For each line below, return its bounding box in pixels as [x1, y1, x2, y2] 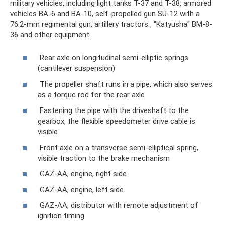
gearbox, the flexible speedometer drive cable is [38, 117, 195, 126]
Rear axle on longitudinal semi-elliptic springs [38, 53, 188, 63]
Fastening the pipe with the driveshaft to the [38, 106, 189, 116]
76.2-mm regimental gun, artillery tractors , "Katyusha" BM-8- [10, 19, 212, 29]
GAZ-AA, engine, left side [38, 185, 124, 194]
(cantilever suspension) [38, 64, 115, 73]
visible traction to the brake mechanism [38, 153, 170, 163]
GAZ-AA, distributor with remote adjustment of [38, 201, 198, 210]
